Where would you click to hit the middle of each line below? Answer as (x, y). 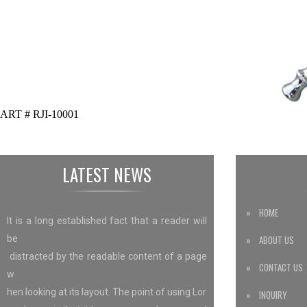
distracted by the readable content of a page (107, 256)
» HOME (262, 212)
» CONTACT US (274, 267)
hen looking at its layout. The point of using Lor (107, 292)
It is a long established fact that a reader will (107, 220)
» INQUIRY (267, 294)
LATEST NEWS (107, 174)
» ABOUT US (270, 240)
